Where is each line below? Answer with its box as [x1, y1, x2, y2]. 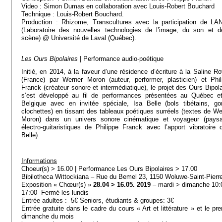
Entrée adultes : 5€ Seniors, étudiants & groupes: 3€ [21, 197, 174, 204]
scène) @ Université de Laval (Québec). [21, 34, 136, 42]
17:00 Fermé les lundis [21, 189, 89, 196]
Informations [21, 157, 57, 165]
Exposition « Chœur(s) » [21, 181, 93, 188]
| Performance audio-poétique [78, 55, 164, 62]
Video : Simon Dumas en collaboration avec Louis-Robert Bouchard [21, 2, 215, 10]
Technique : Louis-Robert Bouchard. [21, 10, 124, 18]
